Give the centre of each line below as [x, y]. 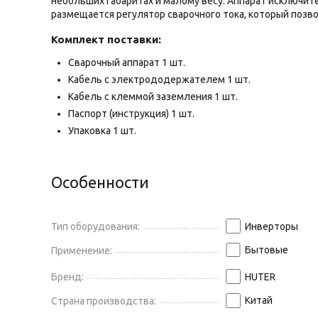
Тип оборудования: [96, 226]
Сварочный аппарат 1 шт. [127, 62]
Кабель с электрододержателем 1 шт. [160, 79]
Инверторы [271, 226]
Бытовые [266, 250]
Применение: [82, 250]
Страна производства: [104, 301]
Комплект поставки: [106, 39]
